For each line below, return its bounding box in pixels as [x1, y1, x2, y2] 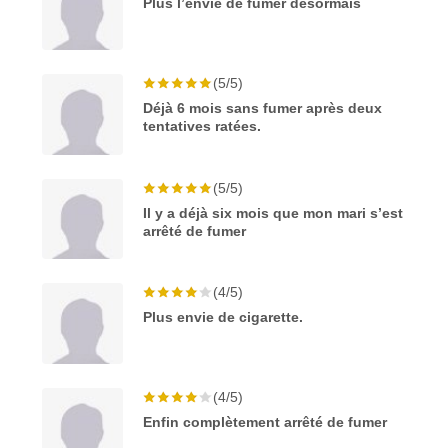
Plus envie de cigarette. [143, 309, 304, 326]
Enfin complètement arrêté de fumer [143, 414, 388, 431]
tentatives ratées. [143, 117, 262, 134]
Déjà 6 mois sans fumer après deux [143, 99, 383, 116]
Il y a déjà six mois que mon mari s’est [143, 204, 404, 221]
